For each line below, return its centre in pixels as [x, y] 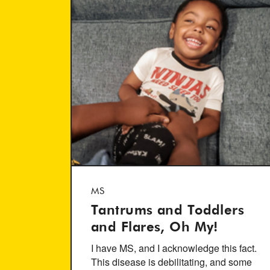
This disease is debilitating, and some [171, 262]
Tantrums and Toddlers [168, 211]
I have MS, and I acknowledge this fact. [174, 248]
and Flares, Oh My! [155, 228]
